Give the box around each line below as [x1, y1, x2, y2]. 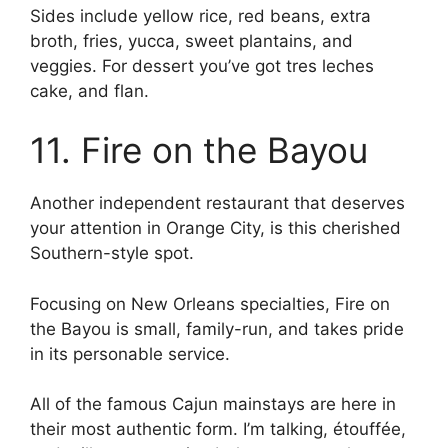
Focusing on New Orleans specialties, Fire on [30, 293, 390, 314]
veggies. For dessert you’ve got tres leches [30, 55, 374, 76]
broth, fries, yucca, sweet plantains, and [30, 30, 353, 51]
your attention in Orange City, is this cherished [30, 218, 401, 239]
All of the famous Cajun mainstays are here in [30, 394, 396, 415]
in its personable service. [30, 343, 230, 364]
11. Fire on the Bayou [30, 129, 368, 172]
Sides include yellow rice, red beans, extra [30, 5, 371, 26]
